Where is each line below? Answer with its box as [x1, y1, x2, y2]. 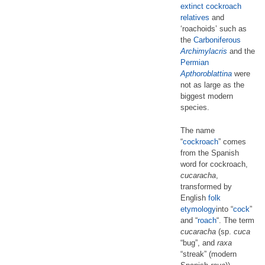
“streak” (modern [180, 249, 237, 258]
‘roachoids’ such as [180, 24, 247, 33]
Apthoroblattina [180, 69, 232, 78]
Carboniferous [193, 35, 241, 44]
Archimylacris [180, 47, 227, 56]
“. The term [216, 215, 254, 225]
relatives [180, 13, 209, 22]
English [180, 193, 208, 202]
